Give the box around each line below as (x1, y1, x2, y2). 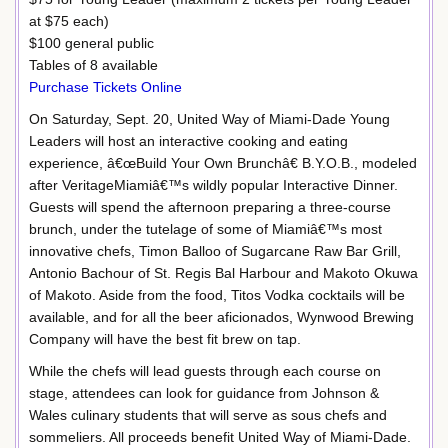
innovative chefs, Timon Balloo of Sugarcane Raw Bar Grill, (29, 242, 401, 259)
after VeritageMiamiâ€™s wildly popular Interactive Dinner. (29, 176, 398, 193)
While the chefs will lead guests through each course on (29, 362, 381, 379)
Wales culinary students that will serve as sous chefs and (29, 406, 387, 423)
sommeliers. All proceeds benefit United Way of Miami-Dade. (29, 428, 411, 445)
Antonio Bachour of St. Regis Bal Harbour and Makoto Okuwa (29, 264, 418, 281)
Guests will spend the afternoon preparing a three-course (29, 198, 391, 215)
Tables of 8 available (29, 57, 158, 73)
